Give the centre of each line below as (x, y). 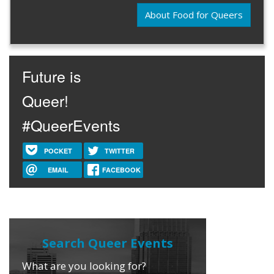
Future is (51, 76)
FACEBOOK (122, 169)
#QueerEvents (71, 124)
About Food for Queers (194, 15)
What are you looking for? (84, 265)
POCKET (58, 151)
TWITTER (119, 151)
